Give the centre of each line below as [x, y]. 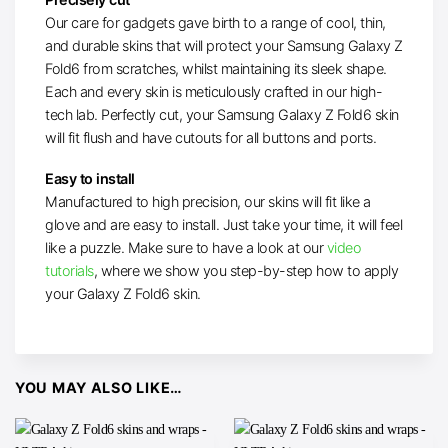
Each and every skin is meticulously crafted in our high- [213, 91]
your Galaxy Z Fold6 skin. [123, 294]
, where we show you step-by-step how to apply [245, 271]
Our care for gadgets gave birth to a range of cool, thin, [215, 22]
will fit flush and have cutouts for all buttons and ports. [210, 137]
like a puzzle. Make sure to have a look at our [186, 248]
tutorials [69, 271]
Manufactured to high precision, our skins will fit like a [208, 202]
